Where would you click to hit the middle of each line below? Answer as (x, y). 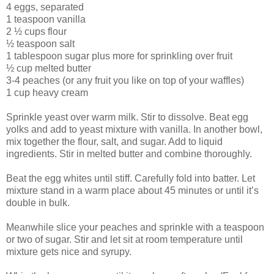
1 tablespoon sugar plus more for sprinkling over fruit (119, 56)
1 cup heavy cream (47, 93)
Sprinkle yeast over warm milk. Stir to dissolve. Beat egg (127, 117)
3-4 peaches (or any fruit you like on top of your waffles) (125, 81)
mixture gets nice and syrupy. (69, 252)
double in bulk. (38, 203)
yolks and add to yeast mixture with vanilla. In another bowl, (134, 130)
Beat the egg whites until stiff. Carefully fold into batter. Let (131, 179)
